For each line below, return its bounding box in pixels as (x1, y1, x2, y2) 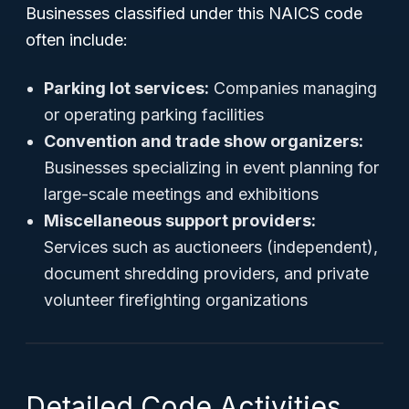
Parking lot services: (44, 79, 209, 98)
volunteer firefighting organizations (44, 290, 308, 309)
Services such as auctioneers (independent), (44, 237, 378, 257)
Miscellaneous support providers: (44, 211, 316, 230)
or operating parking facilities (44, 105, 264, 124)
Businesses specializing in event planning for (44, 158, 379, 177)
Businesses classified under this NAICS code (26, 4, 362, 23)
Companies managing (209, 79, 377, 98)
